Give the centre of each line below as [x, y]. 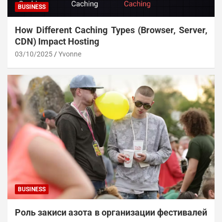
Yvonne [70, 54]
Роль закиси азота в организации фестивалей [111, 212]
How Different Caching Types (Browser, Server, [111, 30]
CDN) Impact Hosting [57, 42]
